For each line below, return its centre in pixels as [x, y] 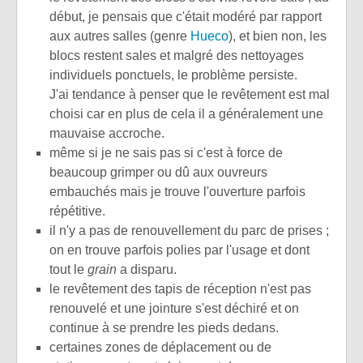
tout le [68, 270]
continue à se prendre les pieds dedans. [164, 328]
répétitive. [77, 211]
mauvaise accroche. [107, 134]
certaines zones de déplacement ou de [160, 348]
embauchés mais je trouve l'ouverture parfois [177, 192]
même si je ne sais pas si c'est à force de [166, 153]
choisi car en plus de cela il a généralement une [186, 114]
